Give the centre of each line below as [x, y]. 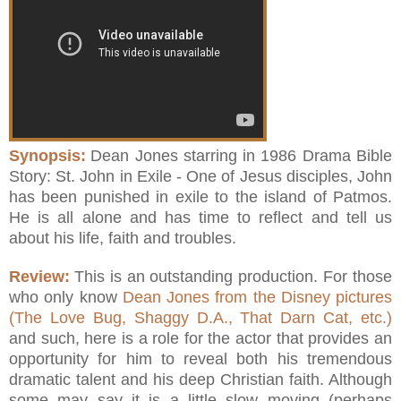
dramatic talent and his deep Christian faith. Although [200, 379]
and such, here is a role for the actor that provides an [200, 338]
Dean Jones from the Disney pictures [257, 297]
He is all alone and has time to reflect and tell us [200, 217]
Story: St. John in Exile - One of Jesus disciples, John [200, 176]
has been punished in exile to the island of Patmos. [200, 196]
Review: [39, 276]
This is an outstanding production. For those [233, 276]
